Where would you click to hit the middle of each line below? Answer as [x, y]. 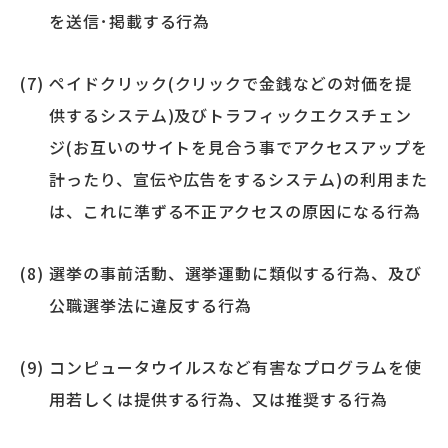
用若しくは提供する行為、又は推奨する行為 [218, 398]
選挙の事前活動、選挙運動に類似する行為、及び [235, 272]
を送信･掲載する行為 [129, 20]
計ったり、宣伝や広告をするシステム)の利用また [238, 178]
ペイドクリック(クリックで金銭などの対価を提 [230, 82]
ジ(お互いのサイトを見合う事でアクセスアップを [238, 146]
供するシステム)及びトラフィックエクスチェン [230, 114]
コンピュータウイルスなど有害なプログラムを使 [235, 366]
